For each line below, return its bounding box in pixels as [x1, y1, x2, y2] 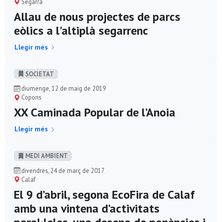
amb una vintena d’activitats [14, 200, 160, 216]
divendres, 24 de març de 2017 [20, 166, 105, 174]
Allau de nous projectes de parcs [14, 8, 180, 24]
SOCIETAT [24, 69, 54, 78]
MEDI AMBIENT [24, 152, 68, 160]
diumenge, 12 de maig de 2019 [20, 84, 106, 93]
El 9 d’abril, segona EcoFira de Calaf [14, 186, 195, 202]
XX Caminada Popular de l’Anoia [14, 105, 175, 120]
